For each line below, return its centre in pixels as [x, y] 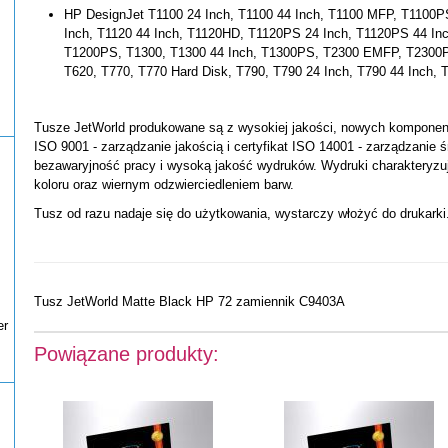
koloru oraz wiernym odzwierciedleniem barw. [164, 184]
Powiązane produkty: [126, 353]
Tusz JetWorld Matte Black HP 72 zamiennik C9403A [189, 301]
